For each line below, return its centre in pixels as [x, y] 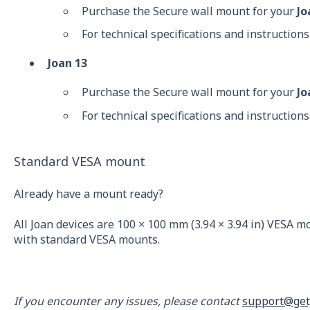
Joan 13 [67, 63]
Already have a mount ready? [88, 193]
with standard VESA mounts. [86, 240]
